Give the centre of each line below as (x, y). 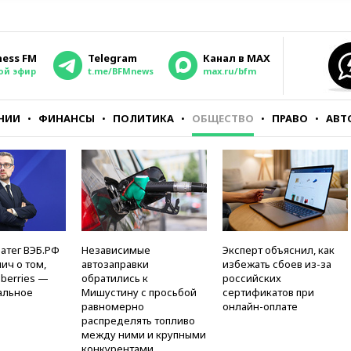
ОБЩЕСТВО (223, 118)
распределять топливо (138, 320)
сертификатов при (268, 292)
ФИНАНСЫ (67, 118)
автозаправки (115, 264)
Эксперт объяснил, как (279, 250)
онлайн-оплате (260, 306)
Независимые (116, 250)
